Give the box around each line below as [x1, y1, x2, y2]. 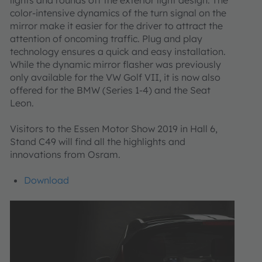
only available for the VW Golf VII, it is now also [10, 71, 220, 83]
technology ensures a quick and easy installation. [10, 45, 226, 57]
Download [24, 174, 69, 186]
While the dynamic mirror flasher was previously [10, 58, 221, 70]
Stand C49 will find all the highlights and [10, 135, 185, 147]
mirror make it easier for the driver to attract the [10, 19, 223, 32]
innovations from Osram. [10, 148, 120, 160]
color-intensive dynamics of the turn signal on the [10, 6, 226, 19]
